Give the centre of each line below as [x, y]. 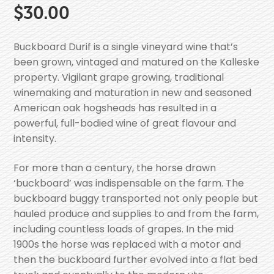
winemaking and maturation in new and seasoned [133, 93]
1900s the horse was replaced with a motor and [128, 244]
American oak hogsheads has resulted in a [115, 108]
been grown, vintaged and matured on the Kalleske [137, 62]
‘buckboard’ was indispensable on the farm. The [129, 183]
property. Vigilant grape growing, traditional [119, 78]
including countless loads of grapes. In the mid [124, 229]
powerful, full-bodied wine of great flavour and [125, 124]
